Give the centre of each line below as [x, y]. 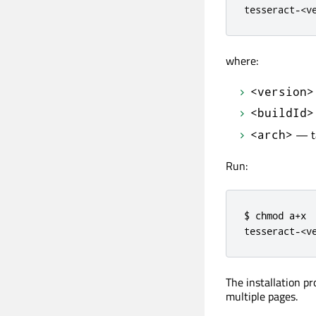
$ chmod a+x [275, 215]
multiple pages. [262, 296]
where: [242, 61]
